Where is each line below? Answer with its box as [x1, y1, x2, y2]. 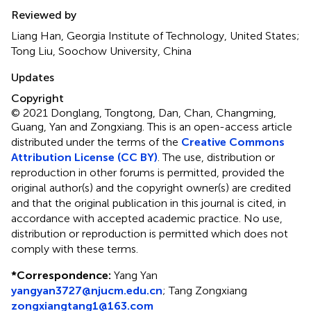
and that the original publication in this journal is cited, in [11, 196, 286, 210]
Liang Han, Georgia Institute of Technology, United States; [11, 28, 300, 42]
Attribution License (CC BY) [11, 150, 158, 164]
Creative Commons [181, 135, 285, 149]
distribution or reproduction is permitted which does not [11, 226, 288, 240]
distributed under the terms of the [11, 135, 181, 149]
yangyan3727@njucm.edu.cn [11, 283, 162, 297]
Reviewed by [11, 8, 76, 22]
